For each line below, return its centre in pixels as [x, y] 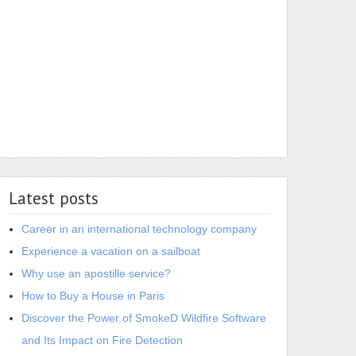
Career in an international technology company [139, 229]
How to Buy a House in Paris [93, 296]
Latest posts [54, 198]
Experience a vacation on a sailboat [111, 251]
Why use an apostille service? [96, 273]
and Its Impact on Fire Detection [102, 340]
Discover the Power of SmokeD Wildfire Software [144, 318]
